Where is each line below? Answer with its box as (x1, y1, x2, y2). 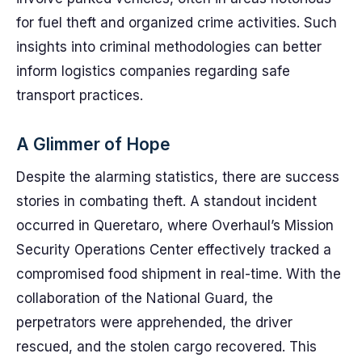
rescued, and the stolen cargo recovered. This (16, 339, 317, 355)
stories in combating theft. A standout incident (16, 193, 317, 209)
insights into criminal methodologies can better (16, 39, 322, 55)
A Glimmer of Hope (16, 134, 170, 154)
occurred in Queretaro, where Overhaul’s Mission (16, 217, 334, 234)
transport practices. (16, 87, 143, 103)
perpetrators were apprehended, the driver (16, 314, 293, 330)
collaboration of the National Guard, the (16, 290, 273, 306)
